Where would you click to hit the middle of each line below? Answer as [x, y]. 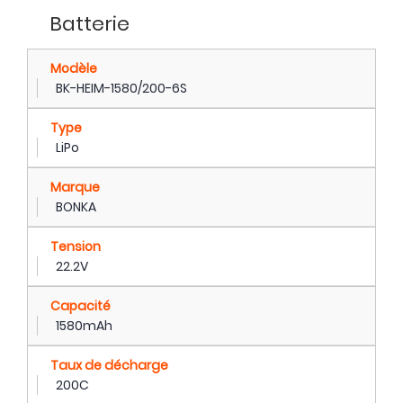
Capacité [81, 305]
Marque [75, 187]
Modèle [74, 68]
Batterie [90, 23]
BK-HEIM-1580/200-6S [121, 88]
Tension [76, 246]
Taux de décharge [109, 365]
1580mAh [84, 325]
